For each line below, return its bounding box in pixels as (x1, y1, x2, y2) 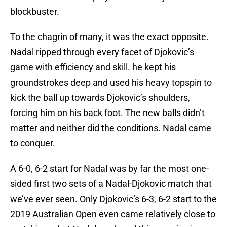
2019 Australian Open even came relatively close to (10, 209, 215, 220)
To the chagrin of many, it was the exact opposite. (10, 31, 209, 43)
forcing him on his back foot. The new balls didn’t (10, 107, 205, 119)
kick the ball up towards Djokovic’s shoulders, (10, 92, 190, 103)
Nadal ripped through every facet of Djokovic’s (10, 47, 194, 58)
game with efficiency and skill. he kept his (10, 62, 176, 73)
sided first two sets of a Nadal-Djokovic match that (10, 178, 212, 190)
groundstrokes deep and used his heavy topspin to (10, 77, 212, 88)
